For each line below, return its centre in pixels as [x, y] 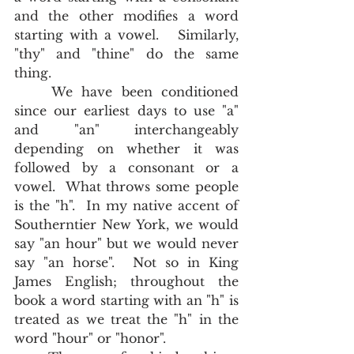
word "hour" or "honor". [94, 338]
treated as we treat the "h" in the [126, 319]
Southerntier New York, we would [126, 224]
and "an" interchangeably [126, 130]
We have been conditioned [33, 92]
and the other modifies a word [126, 16]
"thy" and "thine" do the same [126, 54]
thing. [37, 73]
